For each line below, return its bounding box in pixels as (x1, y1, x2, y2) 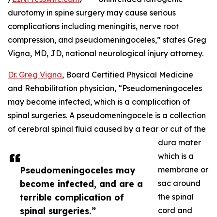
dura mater (158, 138, 201, 148)
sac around (158, 178, 201, 188)
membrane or (158, 165, 208, 175)
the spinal (158, 192, 194, 202)
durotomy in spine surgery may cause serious (8, 8, 176, 18)
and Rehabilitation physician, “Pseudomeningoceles (8, 83, 202, 93)
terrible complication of (20, 192, 124, 203)
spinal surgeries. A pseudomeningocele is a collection (8, 110, 206, 121)
